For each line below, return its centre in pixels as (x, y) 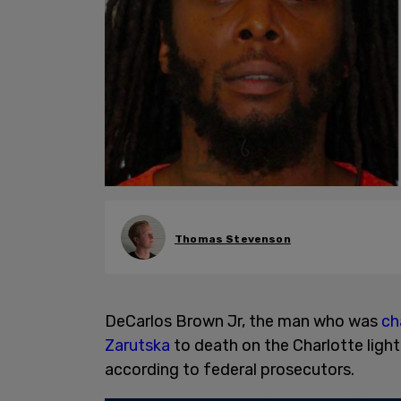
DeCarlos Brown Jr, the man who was (243, 321)
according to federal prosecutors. (231, 370)
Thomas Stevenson (233, 239)
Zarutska (137, 346)
